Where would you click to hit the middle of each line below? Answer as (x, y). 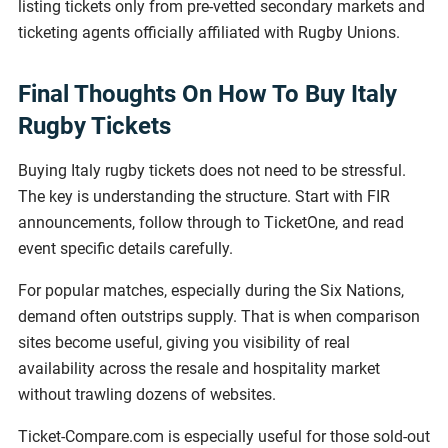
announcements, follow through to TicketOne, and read (211, 223)
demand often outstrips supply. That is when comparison (219, 317)
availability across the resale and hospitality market (199, 369)
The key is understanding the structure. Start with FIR (204, 197)
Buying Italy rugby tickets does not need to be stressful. (212, 171)
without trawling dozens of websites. (147, 395)
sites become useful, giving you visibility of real (184, 343)
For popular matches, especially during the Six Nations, (211, 291)
